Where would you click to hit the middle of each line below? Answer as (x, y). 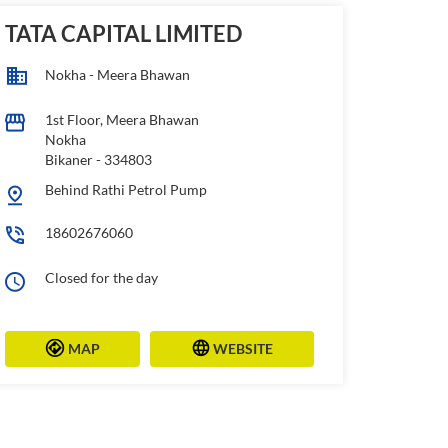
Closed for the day (102, 277)
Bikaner (69, 159)
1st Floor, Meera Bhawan (122, 119)
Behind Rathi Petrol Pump (126, 189)
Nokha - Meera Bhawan (118, 74)
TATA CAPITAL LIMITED (124, 33)
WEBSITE (243, 348)
